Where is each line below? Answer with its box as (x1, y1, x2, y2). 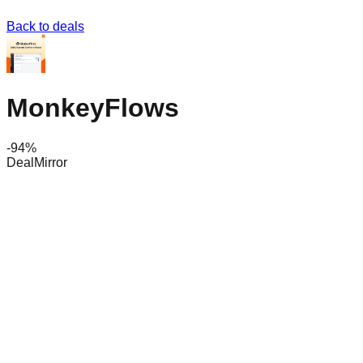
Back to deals (6, 19, 84, 33)
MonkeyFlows (6, 93, 179, 123)
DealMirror (6, 155, 67, 169)
